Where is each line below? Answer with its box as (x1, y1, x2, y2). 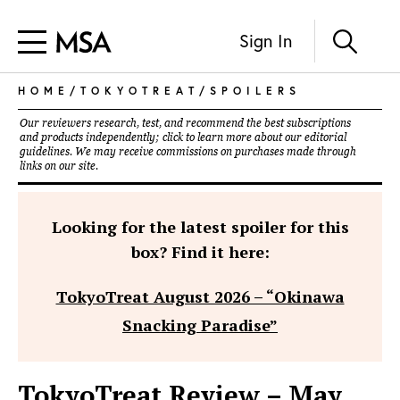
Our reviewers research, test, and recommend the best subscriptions (20, 117, 351, 129)
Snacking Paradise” (122, 314, 278, 336)
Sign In (239, 28, 292, 53)
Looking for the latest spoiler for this (51, 216, 349, 237)
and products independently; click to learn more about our (20, 131, 304, 144)
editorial (304, 131, 346, 144)
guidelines (20, 146, 70, 158)
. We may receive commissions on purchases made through (70, 146, 356, 158)
